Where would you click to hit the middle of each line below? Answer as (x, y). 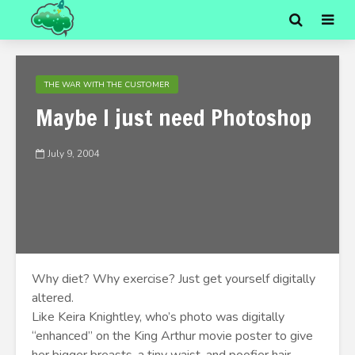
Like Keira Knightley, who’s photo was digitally (158, 317)
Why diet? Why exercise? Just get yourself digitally (174, 279)
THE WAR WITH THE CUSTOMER (107, 85)
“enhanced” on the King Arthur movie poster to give (172, 336)
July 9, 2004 (73, 154)
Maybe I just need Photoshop (174, 118)
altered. (53, 298)
